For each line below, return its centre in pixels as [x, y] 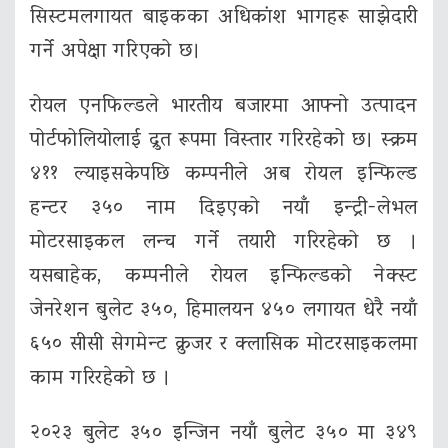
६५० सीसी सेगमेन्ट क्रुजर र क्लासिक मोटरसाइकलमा [224, 345]
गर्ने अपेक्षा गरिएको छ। [115, 52]
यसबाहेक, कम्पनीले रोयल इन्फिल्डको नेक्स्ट [224, 277]
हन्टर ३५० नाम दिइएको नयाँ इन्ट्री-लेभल [224, 209]
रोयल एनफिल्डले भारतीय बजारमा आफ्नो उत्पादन [224, 107]
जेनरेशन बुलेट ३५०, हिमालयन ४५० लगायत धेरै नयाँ [224, 311]
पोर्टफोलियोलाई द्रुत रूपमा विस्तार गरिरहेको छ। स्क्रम [224, 141]
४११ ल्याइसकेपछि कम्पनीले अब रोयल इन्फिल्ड [224, 175]
